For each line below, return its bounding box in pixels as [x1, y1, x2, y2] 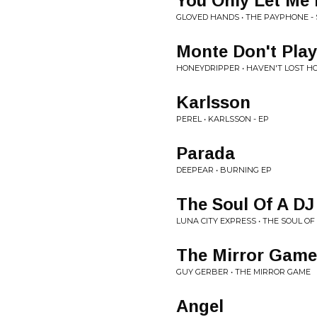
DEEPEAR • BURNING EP [176, 165, 272, 175]
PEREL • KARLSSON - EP [176, 114, 269, 124]
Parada [176, 144, 235, 163]
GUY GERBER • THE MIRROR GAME [176, 267, 311, 277]
